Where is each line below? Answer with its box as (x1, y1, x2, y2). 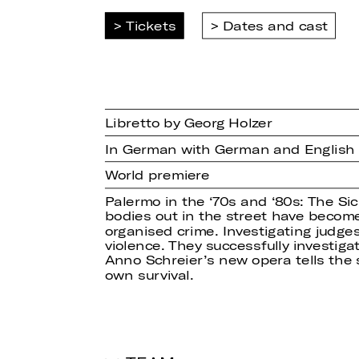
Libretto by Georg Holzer (104, 115, 272, 131)
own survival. (104, 266, 193, 283)
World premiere (104, 167, 210, 183)
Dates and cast (223, 18, 329, 34)
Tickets (126, 18, 176, 34)
